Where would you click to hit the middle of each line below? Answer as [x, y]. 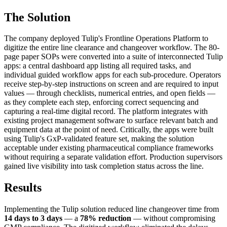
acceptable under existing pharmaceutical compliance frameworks [109, 148]
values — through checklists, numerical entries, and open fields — [110, 93]
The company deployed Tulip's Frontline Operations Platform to [106, 39]
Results [23, 188]
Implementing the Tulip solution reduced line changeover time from [111, 209]
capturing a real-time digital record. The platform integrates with [106, 111]
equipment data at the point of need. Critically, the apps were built [109, 130]
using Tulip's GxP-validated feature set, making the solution [99, 139]
